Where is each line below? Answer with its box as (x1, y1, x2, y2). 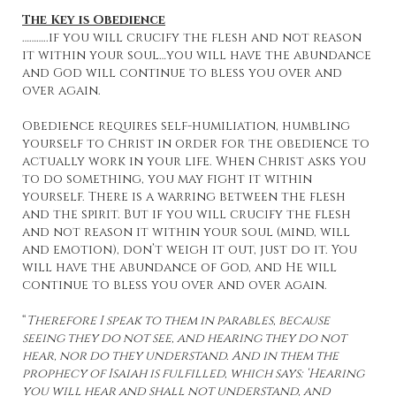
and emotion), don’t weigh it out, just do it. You (22, 241, 357, 259)
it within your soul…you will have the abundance (22, 47, 371, 65)
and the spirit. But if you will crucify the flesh (22, 206, 351, 224)
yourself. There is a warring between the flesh (22, 188, 346, 206)
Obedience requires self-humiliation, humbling (22, 118, 350, 135)
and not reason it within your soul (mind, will (22, 224, 350, 241)
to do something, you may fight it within (22, 171, 312, 188)
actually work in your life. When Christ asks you (22, 153, 366, 171)
